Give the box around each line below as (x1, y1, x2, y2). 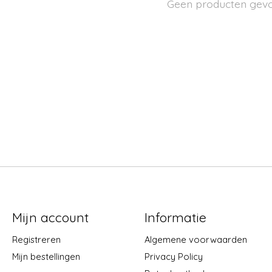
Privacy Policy (144, 250, 203, 262)
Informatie (144, 209, 206, 226)
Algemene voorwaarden (144, 233, 247, 245)
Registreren (12, 233, 61, 245)
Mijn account (12, 209, 89, 226)
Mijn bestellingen (12, 250, 80, 262)
